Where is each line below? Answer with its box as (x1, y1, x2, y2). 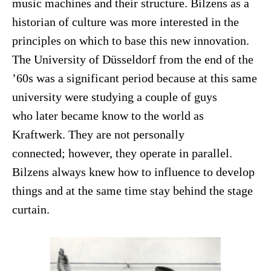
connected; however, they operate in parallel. (11, 146, 232, 160)
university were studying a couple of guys (11, 90, 217, 103)
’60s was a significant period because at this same (11, 71, 257, 85)
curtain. (11, 203, 50, 216)
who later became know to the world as (11, 109, 204, 122)
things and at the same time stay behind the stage (11, 184, 253, 197)
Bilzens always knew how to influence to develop (11, 165, 255, 178)
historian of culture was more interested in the (11, 15, 239, 28)
